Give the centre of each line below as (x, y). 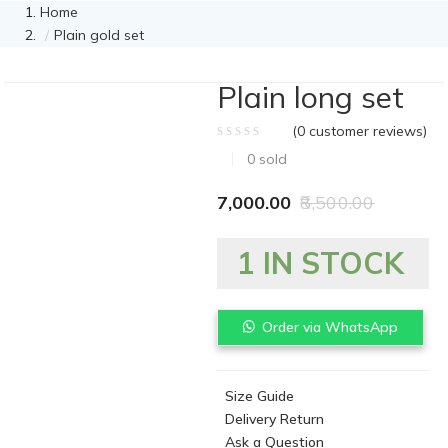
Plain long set (311, 97)
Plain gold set (99, 35)
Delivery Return (275, 419)
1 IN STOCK (321, 263)
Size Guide (260, 396)
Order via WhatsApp (330, 327)
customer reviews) (366, 131)
